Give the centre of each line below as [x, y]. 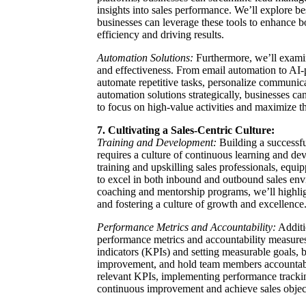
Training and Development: [157, 142]
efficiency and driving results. [161, 34]
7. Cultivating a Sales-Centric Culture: [186, 130]
